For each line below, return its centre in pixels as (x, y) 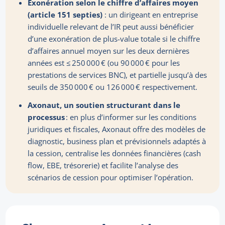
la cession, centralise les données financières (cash (115, 153)
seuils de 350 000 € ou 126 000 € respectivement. (113, 87)
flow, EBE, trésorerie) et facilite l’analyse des (103, 165)
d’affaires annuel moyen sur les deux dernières (109, 51)
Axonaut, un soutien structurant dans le (104, 105)
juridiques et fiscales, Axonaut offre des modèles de (117, 129)
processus (46, 117)
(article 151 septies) (65, 15)
